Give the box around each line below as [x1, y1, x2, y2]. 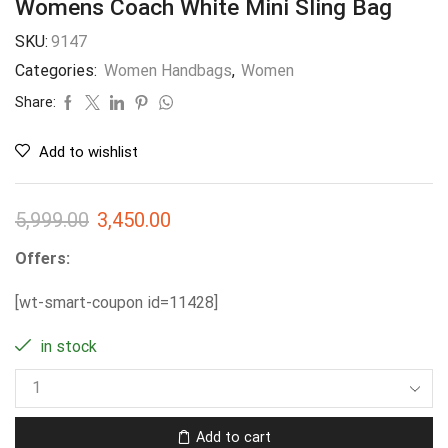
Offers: [15, 249, 70, 269]
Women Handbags [104, 61, 232, 81]
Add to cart [196, 428, 271, 445]
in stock [36, 337, 97, 357]
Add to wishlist [39, 143, 138, 162]
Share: [15, 94, 56, 111]
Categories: [15, 61, 101, 81]
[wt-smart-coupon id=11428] [15, 292, 218, 312]
